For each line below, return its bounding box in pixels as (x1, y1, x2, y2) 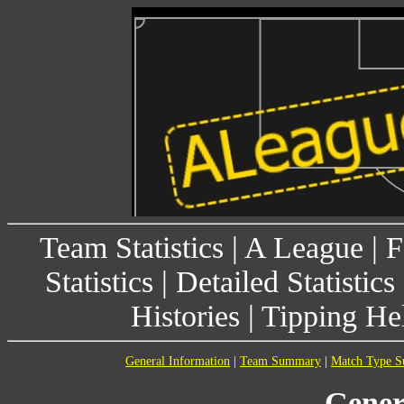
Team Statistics (39, 231, 224, 264)
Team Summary (240, 354, 321, 368)
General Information (125, 354, 230, 368)
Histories (131, 299, 240, 333)
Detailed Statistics (175, 265, 395, 298)
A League (243, 231, 363, 264)
